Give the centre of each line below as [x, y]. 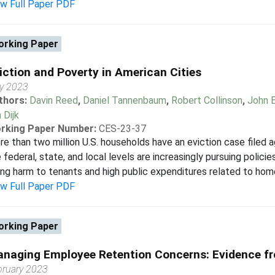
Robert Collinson [207, 100]
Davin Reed [53, 100]
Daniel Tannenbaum [124, 100]
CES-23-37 [122, 129]
